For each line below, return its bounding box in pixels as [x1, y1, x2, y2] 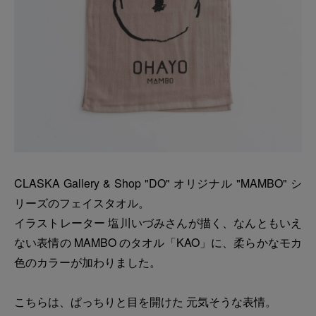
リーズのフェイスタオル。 [14, 195, 150, 212]
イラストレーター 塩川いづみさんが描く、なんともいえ [14, 214, 302, 231]
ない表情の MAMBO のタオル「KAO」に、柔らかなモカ [14, 234, 302, 251]
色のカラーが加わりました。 [14, 254, 161, 271]
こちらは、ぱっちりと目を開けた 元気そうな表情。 [14, 293, 276, 310]
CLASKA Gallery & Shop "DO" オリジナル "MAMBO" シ [14, 175, 302, 192]
